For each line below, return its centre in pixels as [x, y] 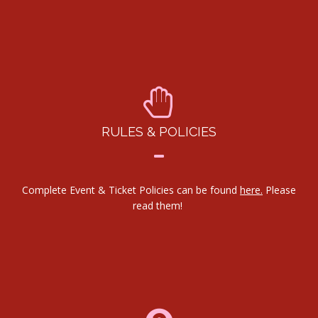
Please [279, 190]
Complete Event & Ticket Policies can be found [131, 190]
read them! [159, 205]
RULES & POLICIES [159, 131]
